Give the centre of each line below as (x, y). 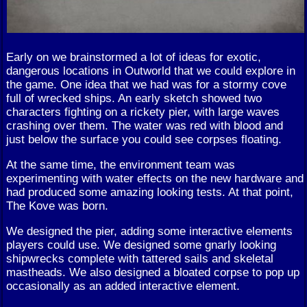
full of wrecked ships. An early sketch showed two (134, 98)
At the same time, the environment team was (121, 164)
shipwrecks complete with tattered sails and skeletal (140, 259)
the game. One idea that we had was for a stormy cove (146, 84)
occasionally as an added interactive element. (123, 286)
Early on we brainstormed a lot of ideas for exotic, (134, 57)
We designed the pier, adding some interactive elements (149, 231)
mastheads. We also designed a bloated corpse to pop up (153, 272)
